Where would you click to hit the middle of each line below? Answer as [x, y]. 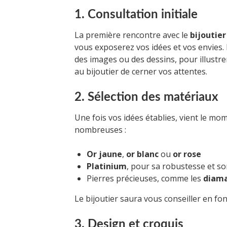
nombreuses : [100, 129]
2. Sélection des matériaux [146, 97]
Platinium [107, 166]
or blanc [142, 154]
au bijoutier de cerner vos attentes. [141, 71]
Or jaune [104, 154]
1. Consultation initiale [136, 14]
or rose [187, 154]
